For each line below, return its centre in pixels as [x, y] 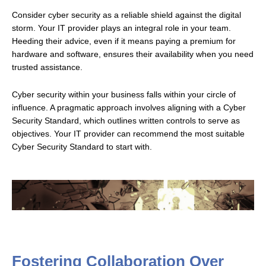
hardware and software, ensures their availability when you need [133, 54]
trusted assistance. [47, 67]
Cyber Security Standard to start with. [82, 147]
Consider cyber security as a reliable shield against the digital [126, 15]
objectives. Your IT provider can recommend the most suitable [128, 134]
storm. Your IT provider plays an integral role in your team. [121, 28]
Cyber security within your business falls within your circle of [124, 94]
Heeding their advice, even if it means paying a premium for [124, 41]
